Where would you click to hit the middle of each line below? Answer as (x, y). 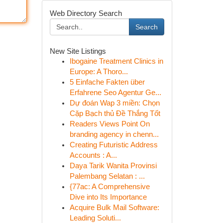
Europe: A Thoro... (99, 72)
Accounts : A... (93, 155)
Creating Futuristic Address (113, 145)
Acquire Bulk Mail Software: (114, 208)
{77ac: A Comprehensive (110, 187)
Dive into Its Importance (108, 197)
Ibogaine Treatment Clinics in (116, 61)
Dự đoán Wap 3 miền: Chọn (114, 103)
